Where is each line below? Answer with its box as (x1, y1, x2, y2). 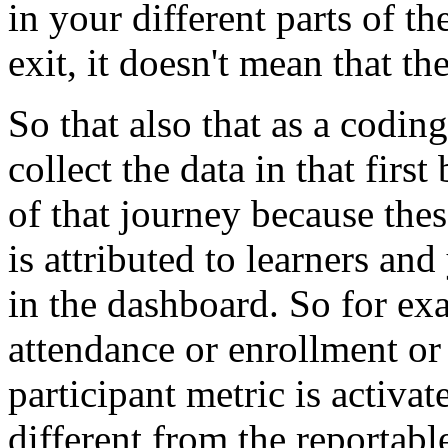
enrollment (228, 327, 398, 370)
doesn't (119, 41, 229, 84)
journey (120, 192, 241, 235)
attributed (44, 237, 195, 280)
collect (8, 147, 112, 190)
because (251, 192, 374, 235)
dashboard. (107, 282, 279, 325)
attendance (8, 327, 175, 370)
